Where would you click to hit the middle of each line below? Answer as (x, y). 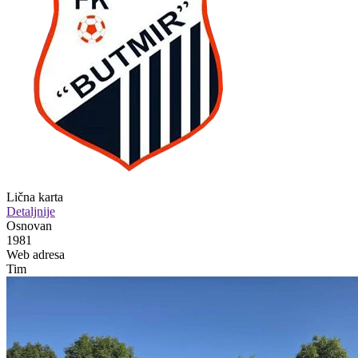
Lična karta (35, 197)
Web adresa (36, 254)
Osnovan (29, 225)
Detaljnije (31, 211)
